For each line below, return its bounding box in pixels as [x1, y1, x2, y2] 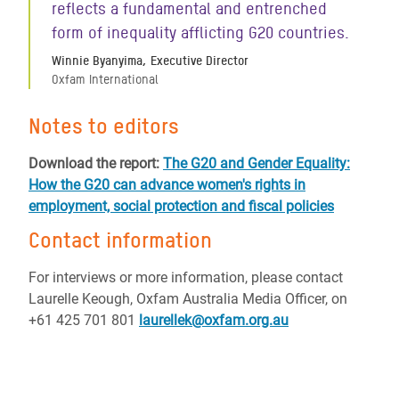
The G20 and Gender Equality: [163, 155, 350, 172]
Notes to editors [28, 113, 179, 139]
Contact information [28, 227, 212, 253]
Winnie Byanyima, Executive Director [52, 53, 248, 68]
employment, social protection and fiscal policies [28, 198, 334, 215]
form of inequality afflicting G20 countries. [52, 23, 349, 42]
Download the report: [28, 155, 163, 172]
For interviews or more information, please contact [28, 269, 343, 286]
